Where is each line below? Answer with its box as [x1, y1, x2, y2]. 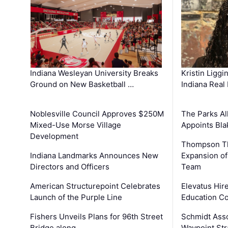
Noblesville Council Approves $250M [30, 109, 164, 119]
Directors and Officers [30, 162, 110, 172]
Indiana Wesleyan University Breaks [30, 68, 159, 78]
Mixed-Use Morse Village [30, 120, 122, 130]
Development [30, 131, 79, 141]
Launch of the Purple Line [30, 192, 123, 203]
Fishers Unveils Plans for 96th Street [30, 212, 163, 222]
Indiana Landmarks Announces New [30, 151, 159, 161]
